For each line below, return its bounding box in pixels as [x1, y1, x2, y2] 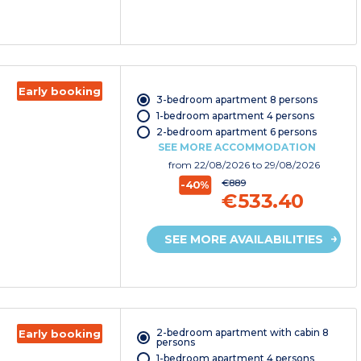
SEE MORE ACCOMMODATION [157, 141, 316, 154]
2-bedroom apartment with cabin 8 [156, 326, 329, 339]
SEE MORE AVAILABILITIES [164, 232, 324, 247]
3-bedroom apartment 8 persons [156, 93, 317, 106]
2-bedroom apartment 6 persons [156, 126, 317, 139]
